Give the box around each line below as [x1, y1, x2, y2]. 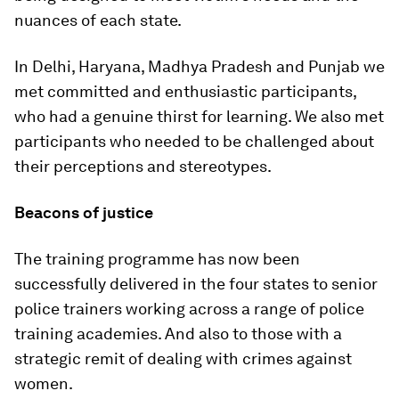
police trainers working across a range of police [14, 299, 364, 318]
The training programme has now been [14, 249, 300, 268]
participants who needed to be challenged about [14, 132, 374, 151]
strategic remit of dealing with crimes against [14, 349, 352, 368]
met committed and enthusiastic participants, [14, 82, 356, 101]
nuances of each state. [14, 11, 182, 29]
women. [14, 374, 73, 393]
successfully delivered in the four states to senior [14, 274, 378, 293]
